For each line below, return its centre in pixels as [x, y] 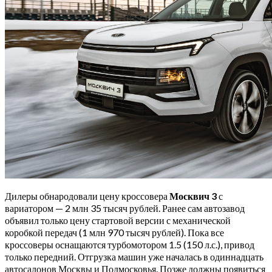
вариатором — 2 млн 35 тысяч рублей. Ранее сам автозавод [125, 208]
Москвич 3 [193, 196]
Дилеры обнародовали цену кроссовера [87, 196]
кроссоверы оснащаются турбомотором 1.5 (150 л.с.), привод [130, 245]
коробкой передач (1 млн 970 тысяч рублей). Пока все [114, 233]
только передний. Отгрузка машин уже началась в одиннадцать [134, 257]
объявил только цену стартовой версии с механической [118, 220]
